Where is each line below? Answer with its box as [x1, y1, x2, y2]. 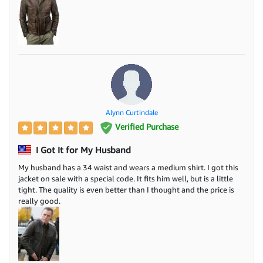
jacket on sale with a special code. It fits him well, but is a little [18, 173, 233, 183]
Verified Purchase [112, 122, 178, 132]
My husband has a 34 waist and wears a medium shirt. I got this [18, 162, 238, 172]
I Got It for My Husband [33, 144, 131, 155]
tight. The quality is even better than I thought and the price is [18, 184, 234, 194]
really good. [18, 195, 60, 205]
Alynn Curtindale [105, 108, 158, 117]
